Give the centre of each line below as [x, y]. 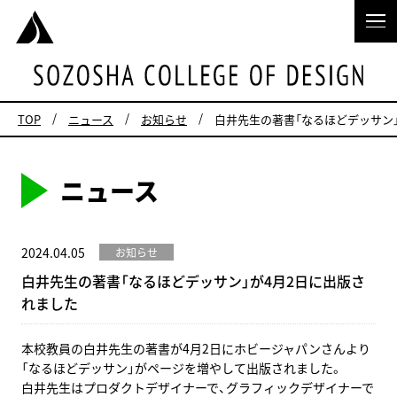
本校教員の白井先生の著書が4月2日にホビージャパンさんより [196, 349]
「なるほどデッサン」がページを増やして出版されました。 [182, 368]
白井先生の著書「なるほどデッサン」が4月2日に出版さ [193, 281]
